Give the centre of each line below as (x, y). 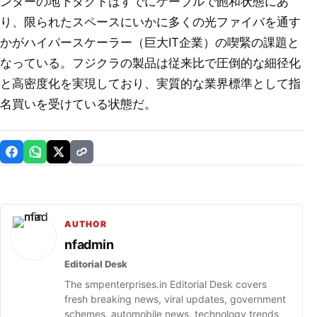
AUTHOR (86, 224)
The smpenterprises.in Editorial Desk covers (166, 284)
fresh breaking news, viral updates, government (175, 299)
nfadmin (89, 244)
